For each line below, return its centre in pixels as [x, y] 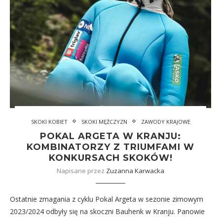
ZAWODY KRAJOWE [166, 121]
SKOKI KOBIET [49, 121]
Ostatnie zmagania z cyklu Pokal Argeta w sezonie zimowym [107, 199]
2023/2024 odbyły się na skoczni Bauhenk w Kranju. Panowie [107, 211]
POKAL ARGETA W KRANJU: [110, 136]
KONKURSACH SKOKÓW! [110, 158]
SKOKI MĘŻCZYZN [104, 121]
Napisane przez [81, 170]
